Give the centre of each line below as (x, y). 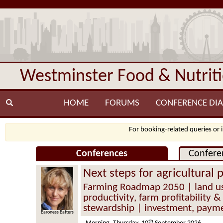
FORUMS (122, 103)
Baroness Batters (57, 212)
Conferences (102, 154)
